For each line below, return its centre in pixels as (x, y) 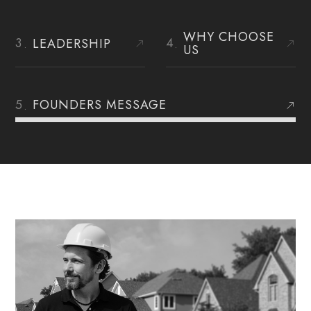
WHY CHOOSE (229, 37)
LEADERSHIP (72, 43)
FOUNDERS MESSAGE (100, 105)
